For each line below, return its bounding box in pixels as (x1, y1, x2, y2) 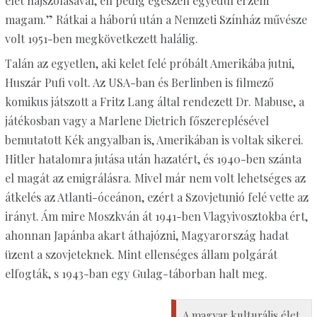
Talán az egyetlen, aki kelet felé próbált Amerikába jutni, (4, 55, 294, 71)
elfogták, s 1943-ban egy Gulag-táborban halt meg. (4, 265, 267, 281)
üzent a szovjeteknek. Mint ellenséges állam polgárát (4, 246, 277, 262)
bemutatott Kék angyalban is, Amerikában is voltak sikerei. (4, 132, 304, 147)
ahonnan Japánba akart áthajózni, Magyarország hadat (4, 227, 289, 243)
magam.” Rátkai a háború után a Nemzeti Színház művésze (4, 11, 307, 27)
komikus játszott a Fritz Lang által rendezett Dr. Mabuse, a (4, 93, 304, 109)
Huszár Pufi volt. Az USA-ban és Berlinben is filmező (4, 74, 274, 90)
